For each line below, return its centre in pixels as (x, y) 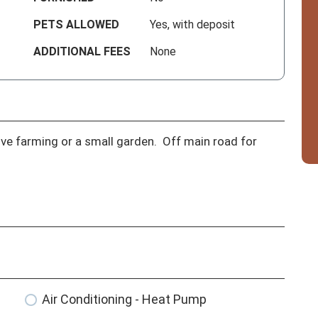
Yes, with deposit (193, 25)
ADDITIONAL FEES (82, 52)
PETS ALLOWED (77, 25)
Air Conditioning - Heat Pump (125, 300)
